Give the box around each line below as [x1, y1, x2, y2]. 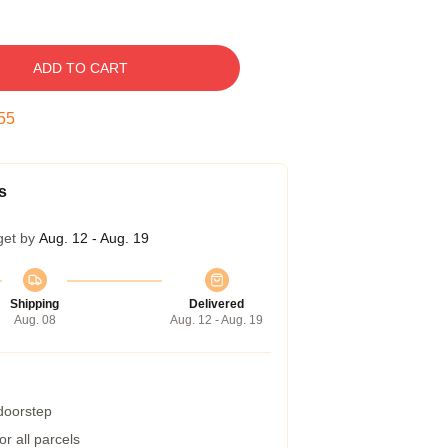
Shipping [10, 297, 59, 311]
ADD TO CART [32, 60, 128, 76]
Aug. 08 [13, 313, 56, 327]
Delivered [189, 297, 244, 311]
